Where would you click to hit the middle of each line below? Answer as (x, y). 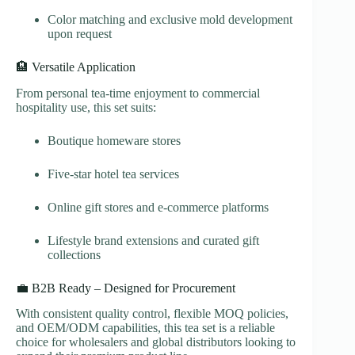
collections (74, 254)
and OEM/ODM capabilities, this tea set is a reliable (145, 328)
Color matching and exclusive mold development (170, 19)
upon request (80, 33)
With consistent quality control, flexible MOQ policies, (152, 314)
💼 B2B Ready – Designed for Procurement (126, 288)
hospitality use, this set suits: (86, 107)
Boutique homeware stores (114, 140)
